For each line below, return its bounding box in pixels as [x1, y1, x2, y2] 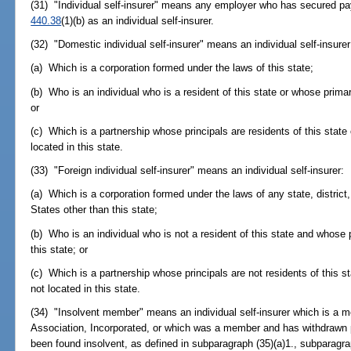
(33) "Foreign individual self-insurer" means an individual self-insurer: [31, 165, 345, 177]
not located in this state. [31, 282, 141, 295]
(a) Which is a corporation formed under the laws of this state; [31, 62, 314, 74]
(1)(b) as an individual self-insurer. [61, 14, 215, 27]
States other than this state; [31, 204, 158, 216]
